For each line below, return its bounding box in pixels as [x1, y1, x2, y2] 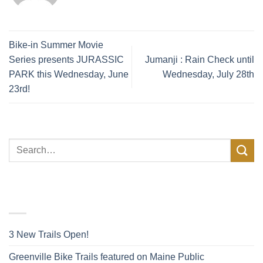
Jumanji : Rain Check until [145, 54, 254, 65]
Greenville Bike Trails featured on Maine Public [9, 251, 204, 262]
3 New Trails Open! [9, 229, 89, 240]
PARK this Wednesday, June [9, 69, 129, 79]
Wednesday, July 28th [163, 69, 254, 79]
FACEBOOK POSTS [9, 174, 221, 208]
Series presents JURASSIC [9, 54, 124, 65]
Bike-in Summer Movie [9, 39, 103, 50]
